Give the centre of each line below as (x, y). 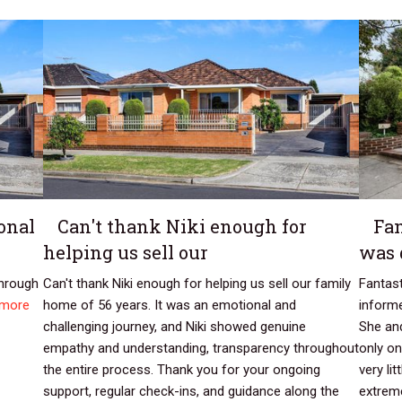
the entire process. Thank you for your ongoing (181, 370)
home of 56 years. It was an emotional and (169, 306)
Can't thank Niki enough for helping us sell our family (197, 284)
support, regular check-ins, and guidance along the (191, 392)
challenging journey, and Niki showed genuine (174, 327)
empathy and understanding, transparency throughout (201, 349)
